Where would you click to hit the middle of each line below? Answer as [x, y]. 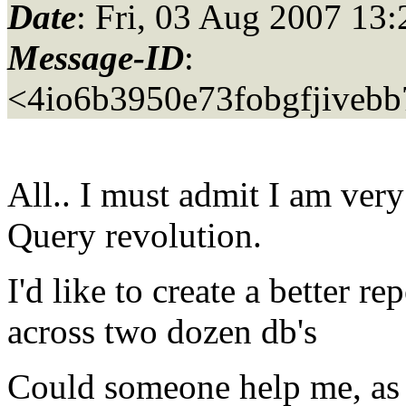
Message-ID [96, 57]
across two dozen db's [162, 331]
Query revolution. [135, 235]
